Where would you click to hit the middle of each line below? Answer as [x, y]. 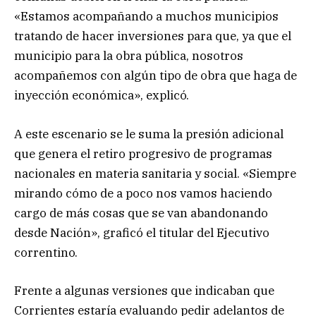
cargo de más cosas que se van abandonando [141, 213]
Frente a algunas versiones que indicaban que [144, 290]
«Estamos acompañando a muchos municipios [146, 17]
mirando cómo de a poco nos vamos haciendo [143, 193]
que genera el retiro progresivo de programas [143, 153]
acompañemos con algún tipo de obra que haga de [156, 76]
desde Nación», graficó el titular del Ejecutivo [142, 232]
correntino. [46, 252]
